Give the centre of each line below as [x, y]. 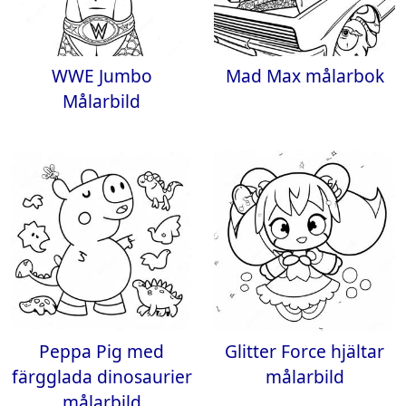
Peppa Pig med [101, 351]
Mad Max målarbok [304, 76]
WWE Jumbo [101, 76]
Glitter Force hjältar [304, 351]
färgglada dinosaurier [101, 377]
